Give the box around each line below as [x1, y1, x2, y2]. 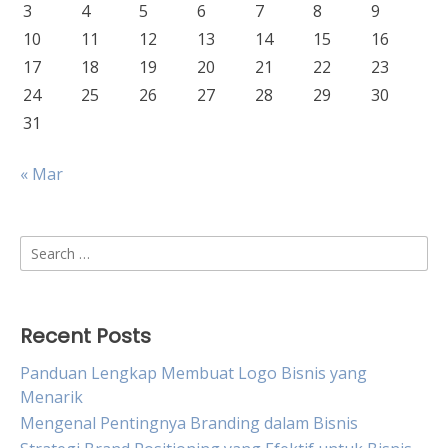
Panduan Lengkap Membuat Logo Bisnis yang [20, 362, 367, 384]
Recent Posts [20, 322, 151, 350]
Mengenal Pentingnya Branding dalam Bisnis [20, 412, 358, 434]
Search [19, 236, 70, 258]
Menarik [20, 386, 83, 408]
